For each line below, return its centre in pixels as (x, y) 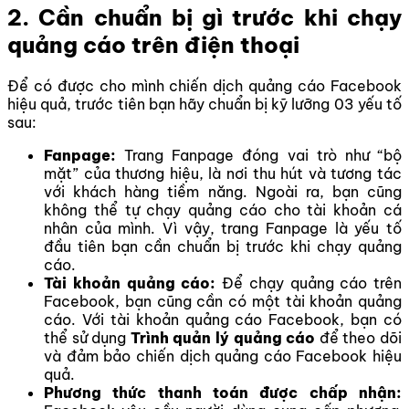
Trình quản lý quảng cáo (223, 338)
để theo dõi (359, 338)
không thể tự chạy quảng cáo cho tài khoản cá (223, 210)
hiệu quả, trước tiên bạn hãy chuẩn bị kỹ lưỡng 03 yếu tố (204, 105)
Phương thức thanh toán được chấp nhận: (223, 393)
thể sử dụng (87, 338)
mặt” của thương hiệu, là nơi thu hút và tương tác (223, 174)
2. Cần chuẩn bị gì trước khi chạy (204, 18)
